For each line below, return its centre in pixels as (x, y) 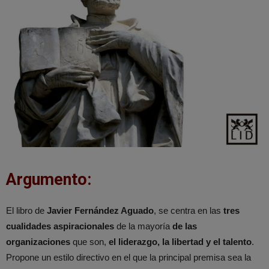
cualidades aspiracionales (60, 226)
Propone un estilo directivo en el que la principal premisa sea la (128, 257)
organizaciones (38, 241)
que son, (89, 241)
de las (185, 226)
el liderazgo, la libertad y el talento (180, 241)
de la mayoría (143, 226)
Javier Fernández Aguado (100, 210)
